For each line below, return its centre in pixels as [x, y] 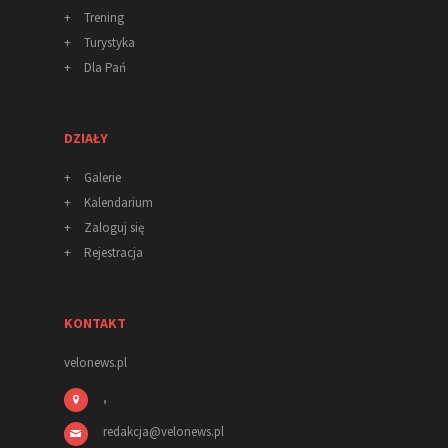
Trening [104, 18]
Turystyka [109, 43]
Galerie [102, 178]
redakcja [126, 432]
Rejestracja [113, 253]
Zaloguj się [114, 228]
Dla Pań [105, 68]
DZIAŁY [86, 138]
